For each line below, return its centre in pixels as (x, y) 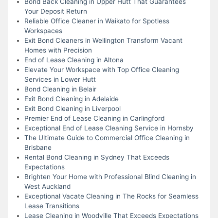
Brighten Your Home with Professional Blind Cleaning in (110, 176)
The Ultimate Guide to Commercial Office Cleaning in (107, 137)
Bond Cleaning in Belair (60, 89)
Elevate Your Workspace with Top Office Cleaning (101, 69)
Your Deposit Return (55, 11)
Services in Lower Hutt (60, 79)
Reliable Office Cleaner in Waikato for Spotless (97, 21)
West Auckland (47, 186)
